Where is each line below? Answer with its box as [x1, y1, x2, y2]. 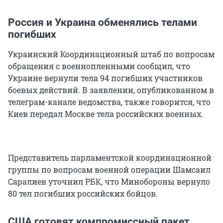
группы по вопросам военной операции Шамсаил [8, 164, 211, 175]
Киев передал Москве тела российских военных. [8, 109, 203, 119]
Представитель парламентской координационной [8, 152, 212, 163]
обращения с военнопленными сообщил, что [8, 61, 190, 72]
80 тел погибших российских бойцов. [8, 188, 158, 199]
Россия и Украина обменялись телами [8, 16, 197, 29]
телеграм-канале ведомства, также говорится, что [8, 97, 211, 108]
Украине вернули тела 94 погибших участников [8, 73, 203, 84]
